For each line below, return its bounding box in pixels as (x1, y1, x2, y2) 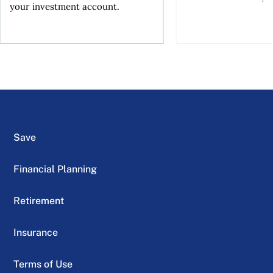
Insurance (13, 226, 58, 238)
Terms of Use (13, 258, 73, 270)
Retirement (13, 194, 65, 207)
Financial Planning (13, 163, 97, 175)
